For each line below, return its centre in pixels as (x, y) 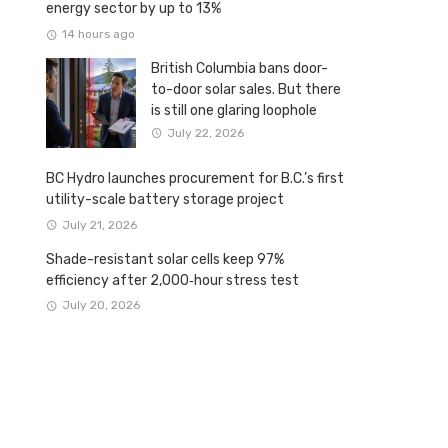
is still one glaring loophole (234, 111)
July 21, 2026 (99, 224)
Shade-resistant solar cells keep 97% (165, 259)
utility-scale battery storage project (165, 200)
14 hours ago (98, 34)
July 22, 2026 (205, 132)
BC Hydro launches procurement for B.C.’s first (195, 179)
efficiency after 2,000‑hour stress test (172, 280)
